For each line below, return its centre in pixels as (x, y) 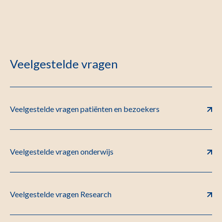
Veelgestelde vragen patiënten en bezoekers (85, 109)
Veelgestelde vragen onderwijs (62, 151)
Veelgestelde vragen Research (61, 194)
